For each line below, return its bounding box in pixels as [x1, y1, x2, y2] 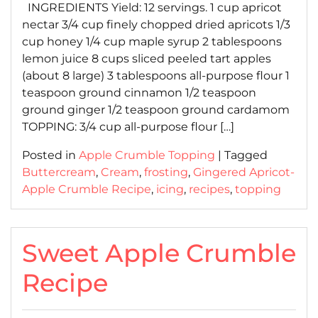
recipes [189, 182, 230, 196]
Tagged [224, 148, 268, 162]
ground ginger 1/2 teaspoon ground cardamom [22, 103, 290, 116]
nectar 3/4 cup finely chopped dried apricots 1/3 [22, 18, 290, 31]
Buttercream [22, 165, 96, 179]
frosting [144, 165, 188, 179]
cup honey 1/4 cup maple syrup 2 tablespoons [22, 35, 282, 48]
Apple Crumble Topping [79, 148, 215, 162]
